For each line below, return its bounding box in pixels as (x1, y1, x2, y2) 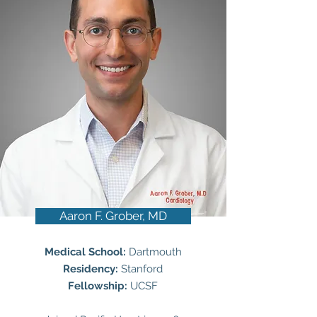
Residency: (63, 263, 121, 275)
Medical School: (44, 246, 129, 258)
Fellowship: (68, 279, 130, 292)
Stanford (121, 263, 163, 275)
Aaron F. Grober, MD (59, 209, 167, 223)
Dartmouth (128, 246, 182, 258)
